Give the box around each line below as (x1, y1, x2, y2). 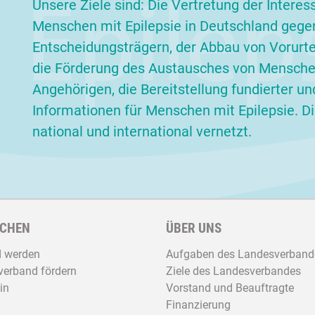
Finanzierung (166, 297, 231, 311)
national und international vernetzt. (32, 122, 252, 140)
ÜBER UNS (166, 220, 221, 236)
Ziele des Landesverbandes (166, 264, 301, 278)
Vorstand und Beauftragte (166, 281, 294, 295)
